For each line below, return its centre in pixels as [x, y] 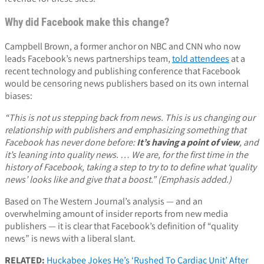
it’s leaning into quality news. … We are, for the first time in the [126, 154]
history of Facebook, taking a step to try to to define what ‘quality [131, 167]
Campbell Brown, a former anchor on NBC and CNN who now [123, 46]
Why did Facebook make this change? [87, 22]
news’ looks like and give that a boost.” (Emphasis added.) [118, 179]
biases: [19, 95]
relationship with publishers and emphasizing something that [126, 130]
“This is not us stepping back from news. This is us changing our [130, 117]
